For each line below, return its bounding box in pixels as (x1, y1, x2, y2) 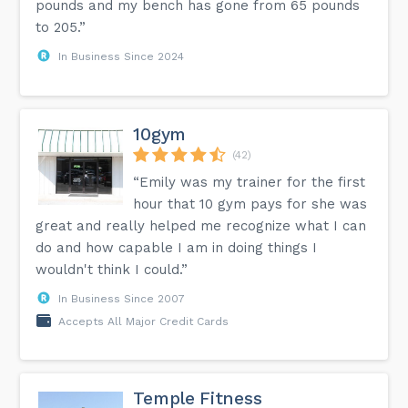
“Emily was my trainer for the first (133, 173, 366, 190)
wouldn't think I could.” (36, 260, 189, 278)
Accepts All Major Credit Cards (58, 314, 229, 328)
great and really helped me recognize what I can (36, 217, 367, 234)
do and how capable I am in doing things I (36, 239, 318, 256)
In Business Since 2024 (58, 49, 185, 63)
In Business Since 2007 (58, 291, 186, 305)
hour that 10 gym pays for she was (133, 195, 368, 212)
